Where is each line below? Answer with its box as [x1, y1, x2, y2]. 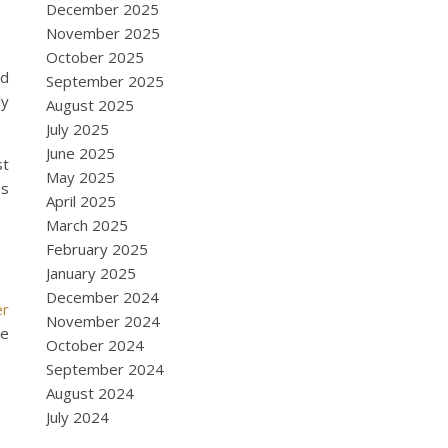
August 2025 [46, 95, 134, 115]
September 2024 [46, 359, 164, 379]
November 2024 [46, 311, 160, 331]
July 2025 [46, 119, 109, 139]
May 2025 [46, 167, 115, 187]
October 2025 [46, 47, 144, 67]
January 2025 [46, 263, 136, 283]
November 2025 [46, 23, 160, 43]
